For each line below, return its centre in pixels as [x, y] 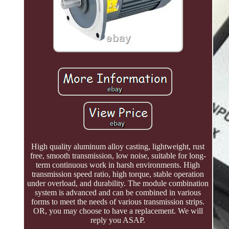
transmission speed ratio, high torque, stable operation [118, 174]
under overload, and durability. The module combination [118, 184]
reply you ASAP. [118, 220]
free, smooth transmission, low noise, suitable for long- [118, 156]
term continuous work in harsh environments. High [118, 165]
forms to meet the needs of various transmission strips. [118, 202]
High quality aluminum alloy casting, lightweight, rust [118, 147]
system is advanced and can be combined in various [118, 193]
